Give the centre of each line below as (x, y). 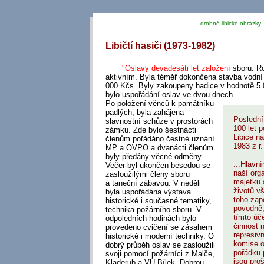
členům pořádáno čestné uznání (160, 139)
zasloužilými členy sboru (147, 174)
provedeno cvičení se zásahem (159, 227)
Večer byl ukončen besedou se (158, 166)
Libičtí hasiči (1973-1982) (160, 45)
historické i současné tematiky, (158, 201)
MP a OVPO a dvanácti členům (159, 148)
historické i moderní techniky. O (159, 236)
